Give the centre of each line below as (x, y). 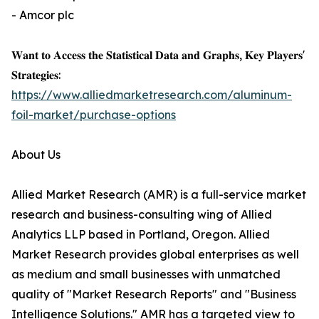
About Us (36, 155)
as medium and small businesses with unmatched (146, 274)
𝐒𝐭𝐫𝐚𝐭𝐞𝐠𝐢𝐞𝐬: (36, 75)
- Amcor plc (43, 15)
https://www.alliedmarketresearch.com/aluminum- (152, 95)
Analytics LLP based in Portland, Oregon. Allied (141, 235)
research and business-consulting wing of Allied (142, 215)
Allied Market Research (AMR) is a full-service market (159, 195)
